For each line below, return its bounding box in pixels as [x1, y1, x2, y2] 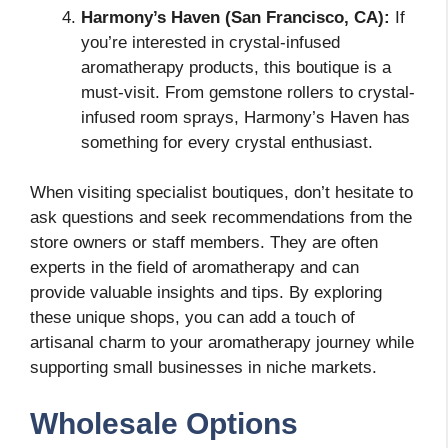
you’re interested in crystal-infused [81, 32, 340, 52]
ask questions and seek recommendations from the [30, 208, 412, 228]
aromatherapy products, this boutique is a [81, 57, 391, 77]
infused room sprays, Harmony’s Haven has [81, 107, 410, 127]
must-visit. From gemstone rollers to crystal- [81, 82, 415, 102]
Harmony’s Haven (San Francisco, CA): [81, 7, 390, 27]
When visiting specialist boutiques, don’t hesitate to [30, 183, 413, 203]
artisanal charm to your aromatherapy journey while [30, 333, 414, 353]
